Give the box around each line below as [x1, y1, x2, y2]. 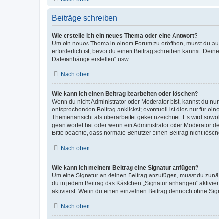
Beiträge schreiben [52, 14, 117, 22]
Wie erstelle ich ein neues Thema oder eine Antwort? [52, 32, 197, 39]
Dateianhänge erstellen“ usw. [52, 56, 130, 63]
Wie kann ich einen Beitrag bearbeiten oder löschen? [52, 90, 198, 97]
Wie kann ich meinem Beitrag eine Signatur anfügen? [52, 164, 198, 171]
